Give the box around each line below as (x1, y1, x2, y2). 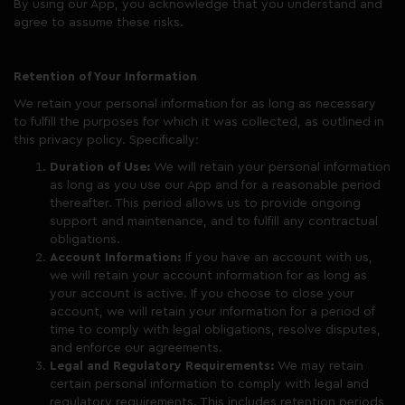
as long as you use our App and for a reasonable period (50, 179, 381, 192)
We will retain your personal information (151, 161, 391, 174)
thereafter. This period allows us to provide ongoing (50, 197, 361, 210)
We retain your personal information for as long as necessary (14, 98, 376, 110)
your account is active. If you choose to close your (50, 287, 354, 300)
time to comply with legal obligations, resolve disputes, (50, 324, 381, 336)
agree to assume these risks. (14, 16, 184, 29)
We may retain (275, 360, 363, 372)
